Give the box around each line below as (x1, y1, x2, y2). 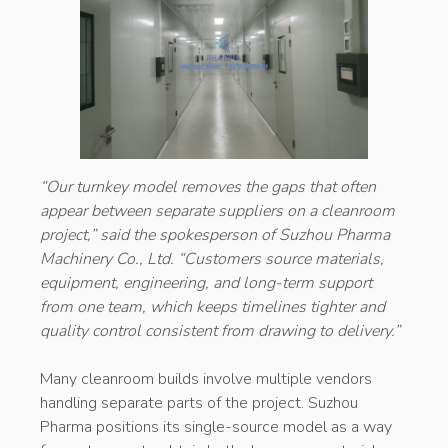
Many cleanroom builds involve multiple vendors (40, 367, 372, 390)
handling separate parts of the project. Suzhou (40, 391, 358, 414)
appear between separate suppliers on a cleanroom (40, 199, 395, 222)
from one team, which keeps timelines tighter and (40, 295, 385, 318)
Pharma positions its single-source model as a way (40, 415, 392, 438)
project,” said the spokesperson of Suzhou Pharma (40, 223, 390, 246)
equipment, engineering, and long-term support (40, 271, 372, 294)
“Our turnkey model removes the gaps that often (40, 175, 376, 198)
